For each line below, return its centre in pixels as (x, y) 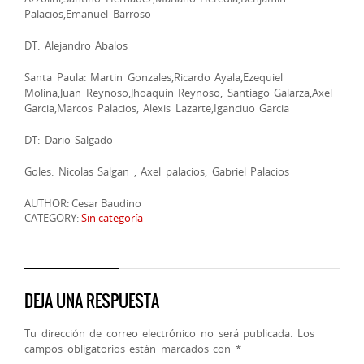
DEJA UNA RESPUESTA (92, 301)
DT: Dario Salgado (69, 140)
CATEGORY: (53, 218)
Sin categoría (112, 218)
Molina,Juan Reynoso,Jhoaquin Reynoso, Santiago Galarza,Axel (179, 93)
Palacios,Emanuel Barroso (88, 14)
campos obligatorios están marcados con (130, 349)
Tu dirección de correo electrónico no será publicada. (159, 334)
